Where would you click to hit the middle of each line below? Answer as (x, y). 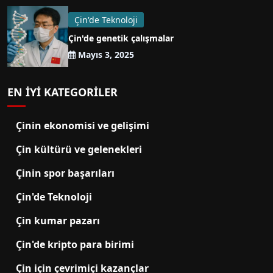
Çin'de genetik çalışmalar (121, 38)
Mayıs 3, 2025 (105, 55)
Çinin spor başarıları (65, 173)
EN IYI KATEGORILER (62, 92)
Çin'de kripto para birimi (75, 245)
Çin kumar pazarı (58, 221)
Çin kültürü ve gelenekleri (79, 150)
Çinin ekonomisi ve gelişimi (83, 126)
